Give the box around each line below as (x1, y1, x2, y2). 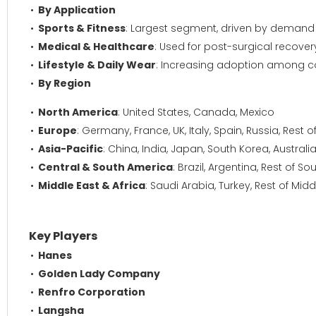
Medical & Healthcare (38, 39, 154, 54)
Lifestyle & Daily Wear (38, 58, 156, 72)
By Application (38, 3, 116, 17)
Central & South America (38, 160, 173, 174)
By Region (38, 76, 91, 90)
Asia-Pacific (38, 142, 103, 156)
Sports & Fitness (38, 21, 126, 35)
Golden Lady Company (38, 267, 160, 281)
